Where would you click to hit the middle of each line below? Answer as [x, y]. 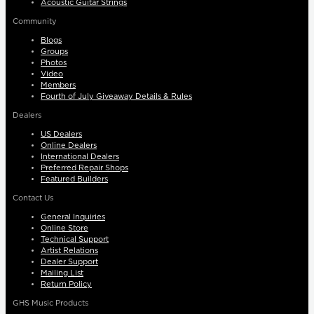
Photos [54, 63]
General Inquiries [73, 217]
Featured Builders [74, 179]
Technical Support [75, 240]
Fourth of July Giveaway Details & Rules [116, 97]
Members [58, 86]
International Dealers [80, 157]
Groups [54, 52]
